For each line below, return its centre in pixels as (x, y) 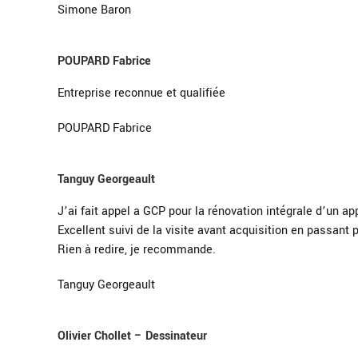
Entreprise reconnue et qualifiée (141, 93)
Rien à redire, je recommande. (137, 249)
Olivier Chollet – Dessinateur (132, 336)
